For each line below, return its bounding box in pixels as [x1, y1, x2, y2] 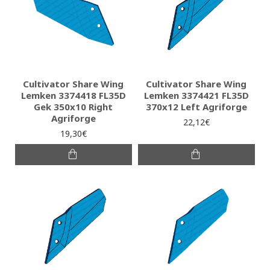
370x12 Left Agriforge [145, 101, 247, 113]
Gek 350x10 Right [34, 101, 113, 113]
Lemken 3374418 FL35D [20, 89, 126, 102]
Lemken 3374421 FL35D [143, 89, 249, 102]
